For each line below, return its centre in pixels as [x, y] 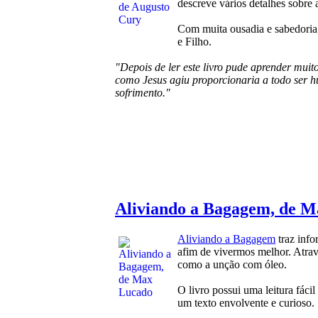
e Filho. [194, 41]
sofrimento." [143, 92]
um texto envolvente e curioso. [246, 303]
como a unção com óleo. [232, 265]
